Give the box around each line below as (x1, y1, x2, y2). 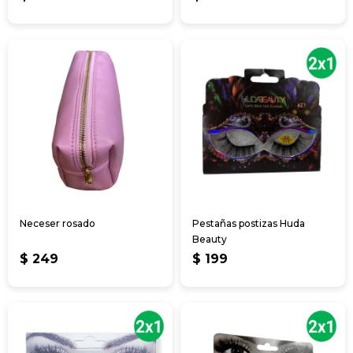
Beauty (192, 232, 227, 245)
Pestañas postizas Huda (192, 217, 305, 229)
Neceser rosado (20, 217, 95, 229)
